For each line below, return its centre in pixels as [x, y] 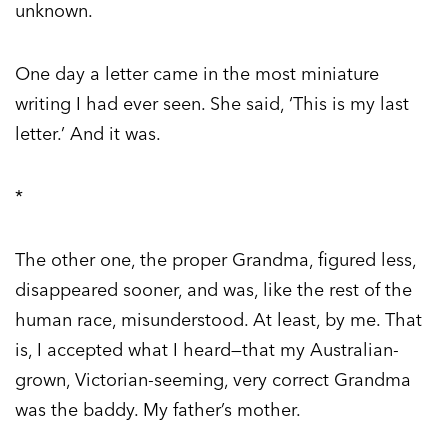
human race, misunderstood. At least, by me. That [218, 320]
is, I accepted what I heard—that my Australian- [207, 350]
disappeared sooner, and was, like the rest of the [213, 290]
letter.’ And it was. [88, 134]
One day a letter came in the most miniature [197, 74]
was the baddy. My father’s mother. [158, 410]
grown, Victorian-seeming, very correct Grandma [213, 380]
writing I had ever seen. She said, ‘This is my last [212, 104]
